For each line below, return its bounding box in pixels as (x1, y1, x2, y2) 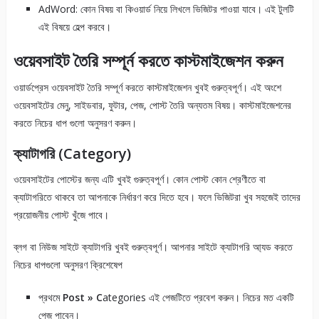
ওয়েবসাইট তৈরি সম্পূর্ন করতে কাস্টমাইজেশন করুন (13, 48, 283, 73)
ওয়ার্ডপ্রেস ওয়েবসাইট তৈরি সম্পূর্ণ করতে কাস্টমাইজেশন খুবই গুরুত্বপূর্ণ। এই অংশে (13, 80, 281, 95)
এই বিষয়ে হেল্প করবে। (38, 20, 111, 34)
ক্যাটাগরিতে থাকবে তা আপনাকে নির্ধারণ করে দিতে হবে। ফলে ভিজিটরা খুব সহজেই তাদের (13, 190, 300, 204)
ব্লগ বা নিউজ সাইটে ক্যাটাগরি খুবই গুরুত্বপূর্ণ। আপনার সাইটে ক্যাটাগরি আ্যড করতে (13, 240, 293, 254)
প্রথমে (38, 291, 60, 305)
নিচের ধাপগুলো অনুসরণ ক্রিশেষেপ (13, 258, 122, 272)
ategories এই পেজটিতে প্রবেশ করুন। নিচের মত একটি (102, 291, 294, 305)
